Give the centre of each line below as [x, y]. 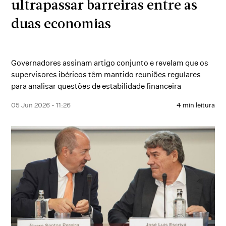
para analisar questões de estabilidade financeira [96, 86]
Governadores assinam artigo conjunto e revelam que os [110, 63]
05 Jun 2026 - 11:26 [41, 105]
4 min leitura [195, 105]
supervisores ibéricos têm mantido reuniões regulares [106, 74]
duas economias [61, 25]
